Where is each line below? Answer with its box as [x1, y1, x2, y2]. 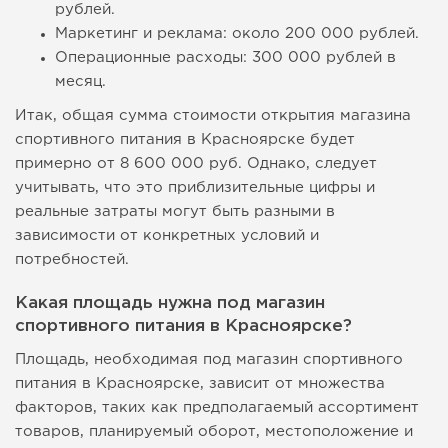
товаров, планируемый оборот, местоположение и [15, 425, 413, 439]
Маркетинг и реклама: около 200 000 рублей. [55, 27, 419, 41]
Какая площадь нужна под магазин [15, 296, 325, 312]
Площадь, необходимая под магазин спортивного [15, 353, 403, 367]
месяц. [55, 75, 106, 89]
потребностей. [15, 253, 134, 267]
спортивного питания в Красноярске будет [15, 133, 355, 147]
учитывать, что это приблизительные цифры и [15, 181, 375, 195]
